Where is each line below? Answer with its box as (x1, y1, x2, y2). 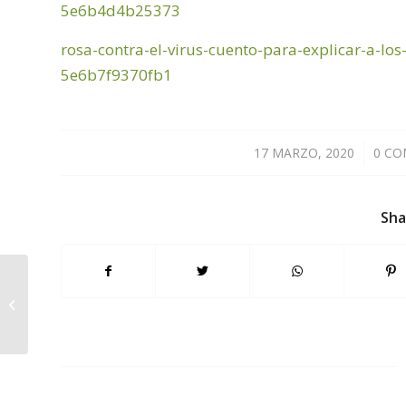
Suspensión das (32, 285, 121, 303)
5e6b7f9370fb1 (61, 63, 172, 85)
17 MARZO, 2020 (254, 144, 355, 162)
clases (32, 304, 67, 322)
